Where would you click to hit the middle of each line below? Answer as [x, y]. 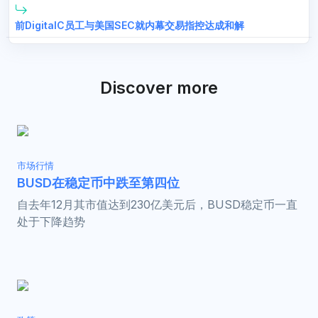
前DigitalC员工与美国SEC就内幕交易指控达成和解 [130, 26]
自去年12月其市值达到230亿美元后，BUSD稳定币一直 [157, 205]
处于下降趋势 [51, 222]
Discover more [159, 88]
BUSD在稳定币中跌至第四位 [98, 183]
